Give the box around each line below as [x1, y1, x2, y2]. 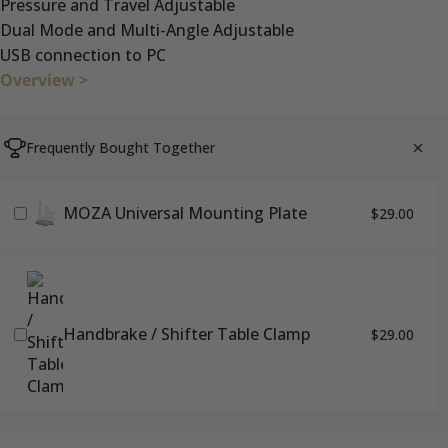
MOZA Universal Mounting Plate [63, 202, 307, 225]
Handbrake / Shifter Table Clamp [63, 323, 310, 346]
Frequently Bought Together [26, 138, 215, 158]
